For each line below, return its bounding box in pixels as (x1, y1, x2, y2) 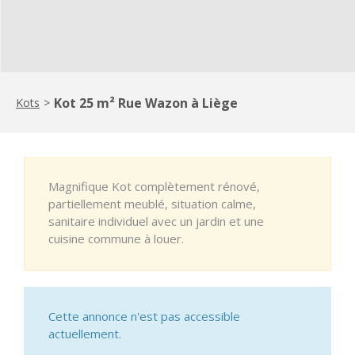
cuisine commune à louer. (48, 230, 184, 246)
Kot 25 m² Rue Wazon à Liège (54, 94, 238, 112)
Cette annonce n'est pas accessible (48, 307, 240, 324)
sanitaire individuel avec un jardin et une (48, 212, 264, 229)
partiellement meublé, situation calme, (48, 195, 256, 212)
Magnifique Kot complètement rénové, (48, 177, 260, 194)
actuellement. (48, 325, 121, 342)
